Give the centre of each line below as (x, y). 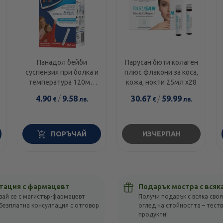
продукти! (153, 215)
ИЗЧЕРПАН (161, 134)
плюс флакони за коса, (161, 72)
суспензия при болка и (62, 72)
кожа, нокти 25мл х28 (161, 82)
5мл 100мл (62, 92)
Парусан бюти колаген (161, 62)
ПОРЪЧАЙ (69, 134)
